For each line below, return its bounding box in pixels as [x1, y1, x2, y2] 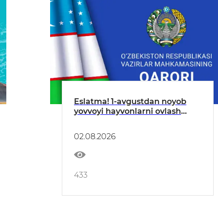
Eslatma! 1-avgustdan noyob [74, 97, 186, 107]
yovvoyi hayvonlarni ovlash [74, 107, 181, 116]
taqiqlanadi [74, 116, 121, 126]
